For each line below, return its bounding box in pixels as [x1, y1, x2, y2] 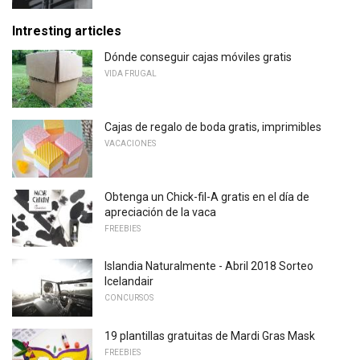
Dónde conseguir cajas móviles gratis [104, 51, 292, 64]
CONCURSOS [104, 293, 153, 303]
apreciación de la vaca [104, 205, 216, 219]
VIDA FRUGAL [104, 69, 157, 79]
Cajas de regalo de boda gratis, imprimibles [104, 120, 321, 133]
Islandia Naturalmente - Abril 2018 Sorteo [104, 260, 313, 273]
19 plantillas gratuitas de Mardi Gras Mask [104, 329, 315, 342]
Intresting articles [12, 23, 121, 39]
